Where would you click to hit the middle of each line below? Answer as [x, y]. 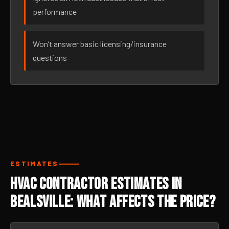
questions [50, 58]
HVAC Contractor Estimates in [96, 184]
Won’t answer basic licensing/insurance [100, 44]
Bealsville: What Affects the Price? [113, 202]
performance [55, 12]
